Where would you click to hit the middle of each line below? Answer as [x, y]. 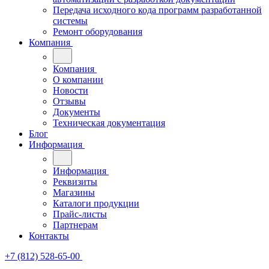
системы [70, 21]
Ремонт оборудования [98, 32]
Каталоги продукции [96, 203]
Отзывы [69, 101]
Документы [77, 112]
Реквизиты [75, 182]
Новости [71, 90]
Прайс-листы [80, 214]
